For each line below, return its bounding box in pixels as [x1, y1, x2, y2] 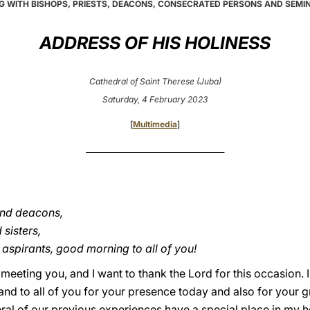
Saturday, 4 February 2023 [102, 94, 208, 104]
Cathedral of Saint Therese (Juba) [89, 76, 221, 86]
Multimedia [133, 119, 177, 129]
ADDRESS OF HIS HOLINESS [39, 33, 271, 53]
